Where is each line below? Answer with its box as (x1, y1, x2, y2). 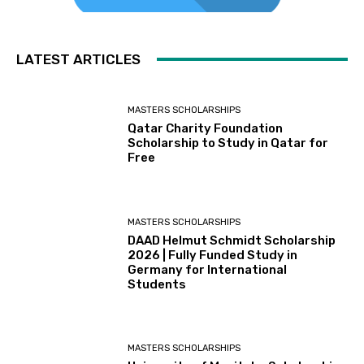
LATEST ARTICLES (16, 50, 141, 67)
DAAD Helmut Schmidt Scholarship (128, 232, 336, 248)
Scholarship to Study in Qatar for (128, 136, 329, 151)
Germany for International (128, 262, 288, 277)
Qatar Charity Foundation (128, 121, 284, 136)
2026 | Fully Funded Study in (128, 247, 298, 262)
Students (128, 276, 187, 292)
